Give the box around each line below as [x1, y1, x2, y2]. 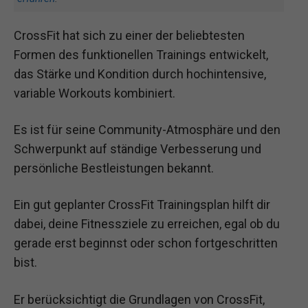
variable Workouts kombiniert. [14, 86, 175, 100]
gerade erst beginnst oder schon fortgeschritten [14, 236, 278, 251]
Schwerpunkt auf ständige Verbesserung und [14, 142, 261, 157]
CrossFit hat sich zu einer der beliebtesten [14, 28, 245, 43]
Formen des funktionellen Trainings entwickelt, [14, 47, 268, 62]
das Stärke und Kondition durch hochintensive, [14, 67, 266, 81]
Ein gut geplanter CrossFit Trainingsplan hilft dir [14, 197, 270, 212]
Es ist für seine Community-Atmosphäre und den [14, 122, 280, 137]
